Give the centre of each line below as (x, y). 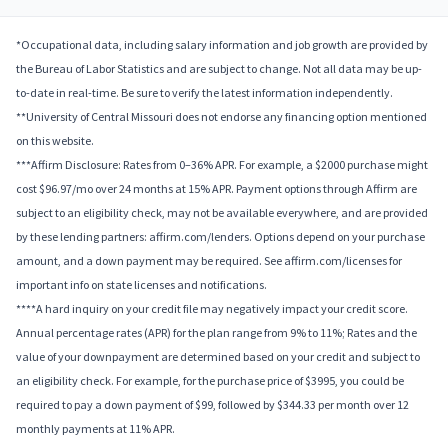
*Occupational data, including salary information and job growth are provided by (222, 45)
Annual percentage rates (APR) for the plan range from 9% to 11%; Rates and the (216, 333)
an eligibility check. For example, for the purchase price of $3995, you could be (210, 381)
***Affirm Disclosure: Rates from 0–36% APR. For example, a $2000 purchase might (222, 165)
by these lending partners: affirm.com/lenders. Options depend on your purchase (220, 237)
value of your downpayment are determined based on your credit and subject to (218, 357)
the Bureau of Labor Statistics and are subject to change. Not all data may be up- (219, 69)
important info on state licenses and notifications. (141, 285)
